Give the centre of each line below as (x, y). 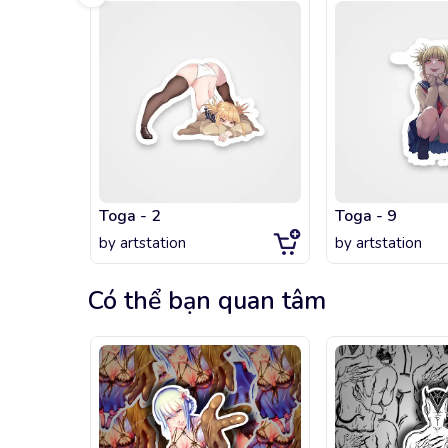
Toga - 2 (130, 216)
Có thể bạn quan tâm (207, 301)
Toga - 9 (366, 216)
